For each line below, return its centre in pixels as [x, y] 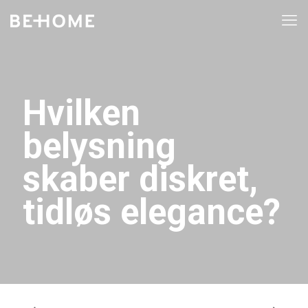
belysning [99, 146]
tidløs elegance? [152, 212]
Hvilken [81, 113]
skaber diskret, [140, 179]
